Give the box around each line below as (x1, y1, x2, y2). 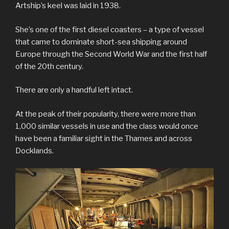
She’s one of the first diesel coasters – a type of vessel (15, 25, 204, 34)
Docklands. (15, 146, 55, 155)
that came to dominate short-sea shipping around (15, 37, 187, 47)
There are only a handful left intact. (15, 85, 134, 95)
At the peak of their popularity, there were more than (15, 109, 196, 119)
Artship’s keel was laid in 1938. (15, 1, 121, 11)
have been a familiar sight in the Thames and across (15, 133, 192, 143)
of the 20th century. (15, 61, 83, 71)
